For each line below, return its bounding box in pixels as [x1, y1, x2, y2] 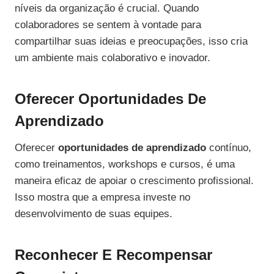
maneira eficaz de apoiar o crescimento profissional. [15, 175, 254, 187]
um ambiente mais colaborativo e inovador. [15, 52, 210, 64]
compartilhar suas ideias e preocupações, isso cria [15, 35, 248, 48]
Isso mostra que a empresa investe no [15, 191, 190, 204]
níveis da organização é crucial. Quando [15, 2, 199, 15]
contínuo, [206, 142, 251, 154]
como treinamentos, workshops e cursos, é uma [15, 158, 235, 171]
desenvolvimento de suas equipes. [15, 208, 172, 220]
